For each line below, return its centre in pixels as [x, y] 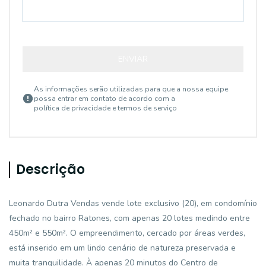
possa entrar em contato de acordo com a [104, 99]
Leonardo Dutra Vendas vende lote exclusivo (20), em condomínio [133, 203]
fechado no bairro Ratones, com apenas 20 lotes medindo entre [129, 218]
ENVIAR [133, 59]
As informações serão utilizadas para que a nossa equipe [131, 89]
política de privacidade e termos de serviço [105, 108]
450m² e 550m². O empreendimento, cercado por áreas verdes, [127, 233]
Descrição [50, 170]
